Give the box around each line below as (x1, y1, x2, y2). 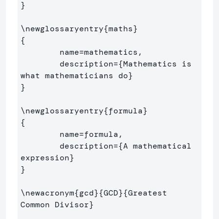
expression (21, 153, 69, 163)
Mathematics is (123, 59, 192, 69)
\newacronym (21, 188, 74, 198)
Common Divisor (21, 199, 89, 210)
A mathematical (123, 141, 192, 152)
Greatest (128, 188, 167, 198)
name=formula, (21, 129, 60, 140)
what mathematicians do (21, 70, 128, 81)
